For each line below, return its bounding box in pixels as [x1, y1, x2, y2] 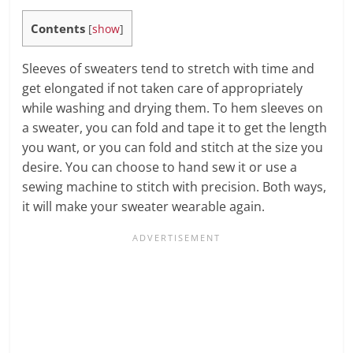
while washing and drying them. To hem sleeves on [22, 98, 324, 117]
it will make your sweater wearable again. [22, 197, 266, 215]
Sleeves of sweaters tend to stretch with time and [22, 59, 315, 77]
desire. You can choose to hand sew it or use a [22, 158, 298, 176]
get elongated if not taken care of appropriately [22, 79, 303, 97]
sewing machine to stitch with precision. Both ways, [22, 177, 327, 195]
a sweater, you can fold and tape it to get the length [22, 118, 328, 136]
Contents [31, 20, 86, 37]
